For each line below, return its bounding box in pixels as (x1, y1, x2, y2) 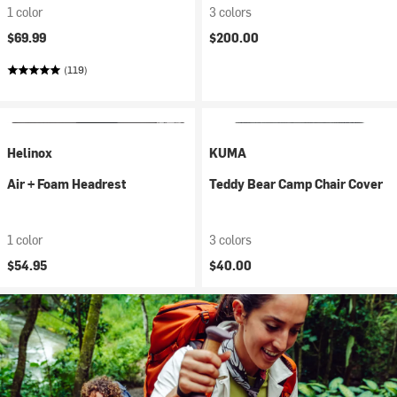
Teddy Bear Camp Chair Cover (209, 175, 383, 192)
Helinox (7, 144, 52, 161)
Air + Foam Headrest (7, 175, 126, 192)
